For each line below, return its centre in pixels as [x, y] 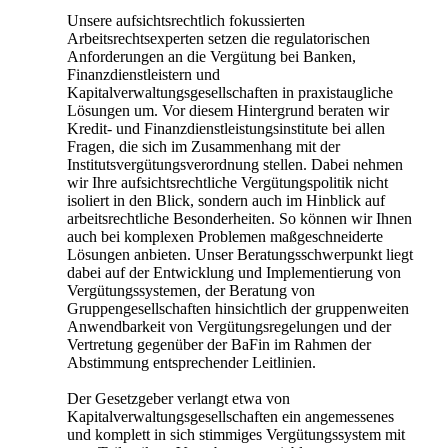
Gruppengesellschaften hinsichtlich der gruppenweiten [238, 308]
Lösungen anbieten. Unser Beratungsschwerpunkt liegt [240, 254]
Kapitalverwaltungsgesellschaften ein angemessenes [230, 416]
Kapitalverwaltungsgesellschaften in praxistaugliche [230, 92]
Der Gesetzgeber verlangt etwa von [178, 398]
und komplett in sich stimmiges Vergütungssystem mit [236, 434]
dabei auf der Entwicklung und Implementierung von [234, 272]
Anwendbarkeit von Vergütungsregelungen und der [229, 326]
